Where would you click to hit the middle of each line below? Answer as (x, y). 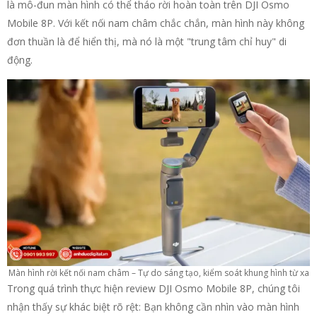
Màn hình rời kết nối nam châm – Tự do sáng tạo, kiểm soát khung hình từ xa (158, 272)
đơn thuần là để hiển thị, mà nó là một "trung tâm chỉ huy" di (147, 42)
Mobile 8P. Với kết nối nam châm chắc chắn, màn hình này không (156, 23)
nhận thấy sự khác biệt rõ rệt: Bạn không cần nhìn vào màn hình (153, 306)
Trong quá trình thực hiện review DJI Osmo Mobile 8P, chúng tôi (154, 288)
